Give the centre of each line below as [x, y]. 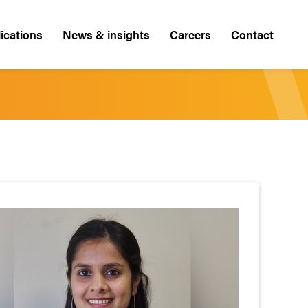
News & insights [106, 34]
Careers [190, 34]
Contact [252, 34]
